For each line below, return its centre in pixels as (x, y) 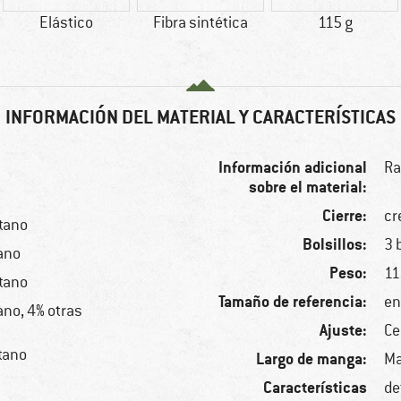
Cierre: (345, 216)
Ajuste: (344, 330)
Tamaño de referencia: (293, 302)
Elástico (66, 23)
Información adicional (293, 167)
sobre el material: (308, 187)
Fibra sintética (200, 23)
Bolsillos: (335, 244)
